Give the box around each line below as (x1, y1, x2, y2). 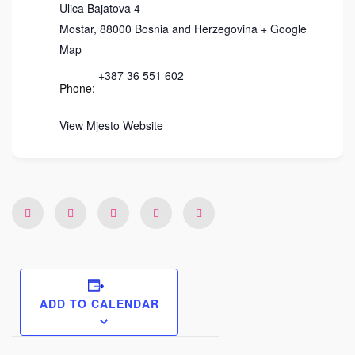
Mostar (59, 21, 94, 36)
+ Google (261, 21, 307, 36)
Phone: (59, 80, 95, 96)
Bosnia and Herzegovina (135, 21, 258, 36)
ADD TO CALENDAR (39, 296, 159, 312)
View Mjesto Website (59, 117, 163, 133)
